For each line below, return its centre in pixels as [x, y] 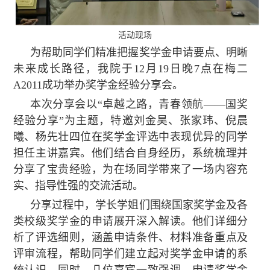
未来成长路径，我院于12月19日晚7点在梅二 [130, 68]
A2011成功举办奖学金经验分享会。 [98, 85]
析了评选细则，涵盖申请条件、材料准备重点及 [130, 237]
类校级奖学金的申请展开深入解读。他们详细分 [130, 221]
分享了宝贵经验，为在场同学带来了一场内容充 [130, 169]
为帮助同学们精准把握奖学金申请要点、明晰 [139, 52]
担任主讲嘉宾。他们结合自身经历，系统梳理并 [130, 153]
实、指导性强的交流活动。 [78, 185]
